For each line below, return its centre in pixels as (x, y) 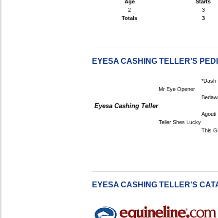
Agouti (209, 114)
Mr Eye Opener (177, 89)
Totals (130, 18)
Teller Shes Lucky (180, 122)
